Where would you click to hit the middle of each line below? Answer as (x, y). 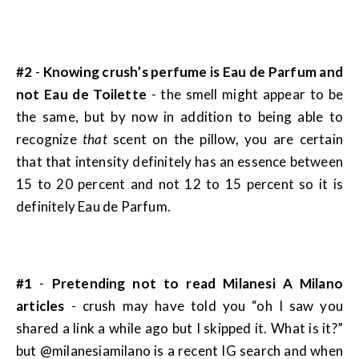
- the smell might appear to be (247, 95)
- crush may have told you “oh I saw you (204, 306)
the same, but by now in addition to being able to (179, 117)
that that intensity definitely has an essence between (179, 162)
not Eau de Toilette (84, 95)
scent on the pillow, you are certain (225, 139)
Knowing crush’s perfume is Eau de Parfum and (193, 72)
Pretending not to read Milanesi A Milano (194, 284)
